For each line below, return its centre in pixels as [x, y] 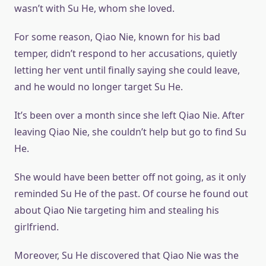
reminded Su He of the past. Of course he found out [131, 194]
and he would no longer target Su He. [99, 87]
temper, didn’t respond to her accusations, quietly [126, 53]
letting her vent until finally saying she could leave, [127, 70]
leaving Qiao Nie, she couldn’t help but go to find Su [130, 132]
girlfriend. [37, 227]
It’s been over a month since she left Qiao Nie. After [129, 115]
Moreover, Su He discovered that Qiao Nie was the [126, 255]
